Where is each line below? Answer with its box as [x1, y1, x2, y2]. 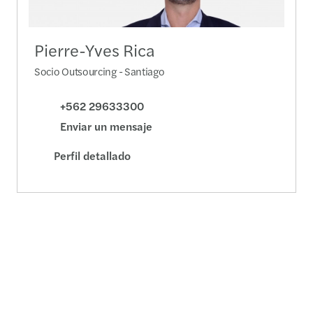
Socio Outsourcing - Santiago [34, 64, 165, 79]
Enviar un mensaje [60, 117, 152, 134]
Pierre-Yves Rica [34, 38, 155, 62]
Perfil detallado [54, 147, 131, 163]
